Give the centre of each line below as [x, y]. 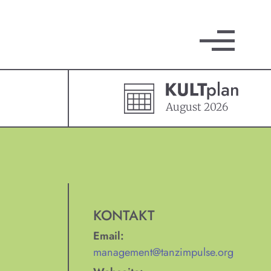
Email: [109, 236]
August [185, 107]
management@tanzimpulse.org [164, 252]
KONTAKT [124, 216]
